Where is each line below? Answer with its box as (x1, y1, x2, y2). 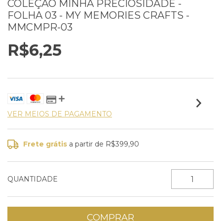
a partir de (69, 140, 106, 149)
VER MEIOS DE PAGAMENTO (7, 110, 112, 119)
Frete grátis (23, 140, 68, 149)
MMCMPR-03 (7, 21, 73, 34)
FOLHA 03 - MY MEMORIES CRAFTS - (7, 9, 189, 22)
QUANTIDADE (7, 175, 58, 184)
